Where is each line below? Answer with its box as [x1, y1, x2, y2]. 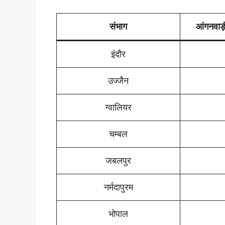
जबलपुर [105, 155, 131, 166]
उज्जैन [108, 75, 129, 86]
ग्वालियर [105, 102, 132, 113]
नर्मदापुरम [103, 182, 133, 193]
